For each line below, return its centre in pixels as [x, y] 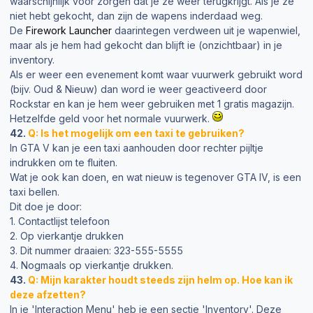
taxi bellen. [35, 192]
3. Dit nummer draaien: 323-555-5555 [96, 251]
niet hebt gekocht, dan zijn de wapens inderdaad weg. [136, 16]
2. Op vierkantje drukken [67, 236]
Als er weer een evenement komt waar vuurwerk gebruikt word [156, 75]
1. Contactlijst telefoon [60, 221]
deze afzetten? [48, 295]
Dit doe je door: [46, 207]
